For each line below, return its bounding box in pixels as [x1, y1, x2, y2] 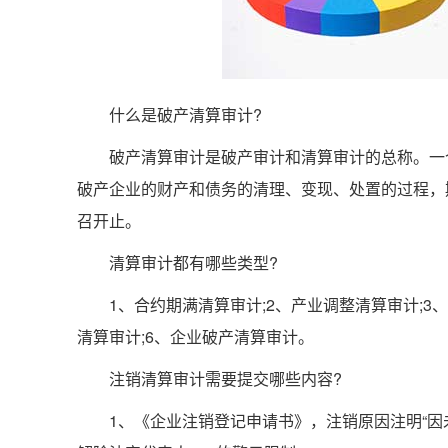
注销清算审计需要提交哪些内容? [77, 367, 342, 390]
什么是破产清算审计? [77, 103, 262, 126]
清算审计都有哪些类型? [77, 251, 278, 274]
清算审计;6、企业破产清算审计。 [77, 325, 314, 348]
